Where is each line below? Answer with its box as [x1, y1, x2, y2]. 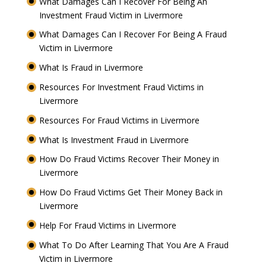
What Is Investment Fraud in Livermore [39, 134, 191, 145]
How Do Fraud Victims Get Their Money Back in [39, 186, 223, 198]
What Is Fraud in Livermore [39, 62, 145, 74]
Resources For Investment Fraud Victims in [39, 81, 204, 93]
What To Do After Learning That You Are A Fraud [39, 239, 229, 251]
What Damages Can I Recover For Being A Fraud [39, 28, 227, 40]
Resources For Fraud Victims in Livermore [39, 114, 202, 126]
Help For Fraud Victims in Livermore [39, 219, 179, 231]
